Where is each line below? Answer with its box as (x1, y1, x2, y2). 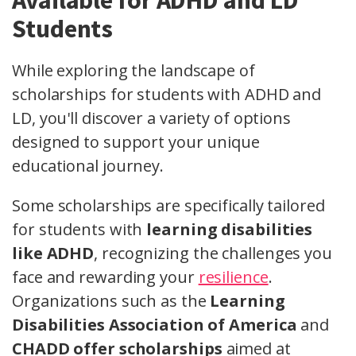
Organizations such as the (12, 290, 211, 312)
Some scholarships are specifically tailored (12, 195, 325, 217)
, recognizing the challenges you (94, 242, 332, 265)
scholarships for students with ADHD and (12, 83, 322, 106)
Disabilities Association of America (12, 314, 297, 336)
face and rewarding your (12, 266, 199, 288)
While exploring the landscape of (12, 60, 255, 82)
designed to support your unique (12, 131, 260, 153)
